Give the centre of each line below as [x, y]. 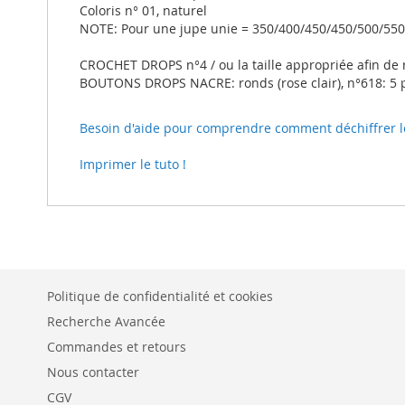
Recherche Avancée [106, 322]
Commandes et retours [117, 347]
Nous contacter [93, 372]
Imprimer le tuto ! [133, 165]
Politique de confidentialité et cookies [160, 297]
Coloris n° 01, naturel [143, 11]
